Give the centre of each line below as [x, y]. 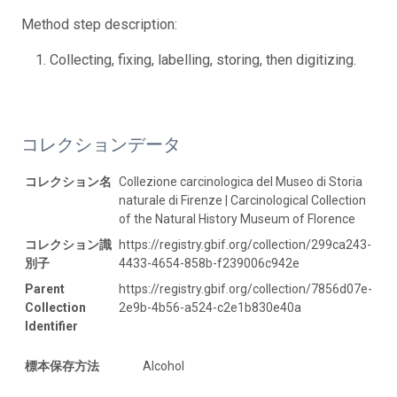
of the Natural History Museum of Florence [237, 219]
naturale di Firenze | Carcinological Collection [242, 201]
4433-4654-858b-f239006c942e [209, 264]
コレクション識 [68, 245]
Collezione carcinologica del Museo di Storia [241, 182]
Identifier [51, 327]
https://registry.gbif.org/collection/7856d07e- [245, 289]
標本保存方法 [62, 366]
